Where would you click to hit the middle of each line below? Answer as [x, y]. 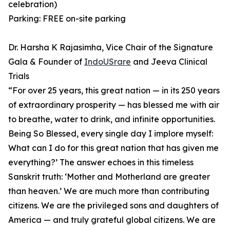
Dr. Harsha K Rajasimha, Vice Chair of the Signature [111, 47]
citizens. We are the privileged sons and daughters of [113, 206]
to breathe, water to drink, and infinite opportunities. [112, 119]
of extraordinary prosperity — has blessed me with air [114, 105]
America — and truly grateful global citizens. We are [112, 220]
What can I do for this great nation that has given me [113, 148]
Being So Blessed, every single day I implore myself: [111, 134]
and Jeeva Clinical [169, 62]
